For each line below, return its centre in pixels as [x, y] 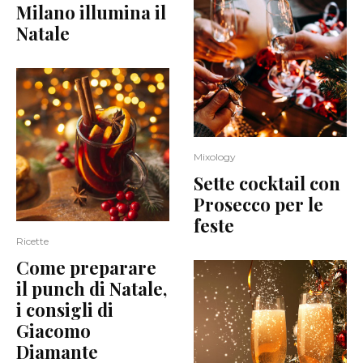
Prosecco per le [258, 204]
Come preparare [86, 267]
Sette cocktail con [267, 183]
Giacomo [53, 330]
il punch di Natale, [92, 288]
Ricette [32, 241]
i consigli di [65, 309]
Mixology [215, 156]
